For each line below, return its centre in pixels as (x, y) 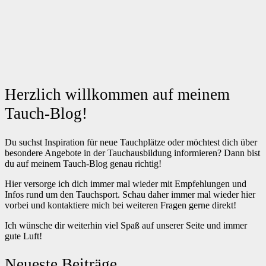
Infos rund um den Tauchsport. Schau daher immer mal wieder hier (130, 194)
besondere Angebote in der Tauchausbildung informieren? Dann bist (132, 153)
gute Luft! (23, 236)
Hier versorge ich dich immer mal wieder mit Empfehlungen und (126, 183)
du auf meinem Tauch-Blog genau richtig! (83, 163)
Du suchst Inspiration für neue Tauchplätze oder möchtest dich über (131, 142)
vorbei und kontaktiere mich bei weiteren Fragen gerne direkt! (121, 205)
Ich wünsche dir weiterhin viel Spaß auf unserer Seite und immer (126, 225)
